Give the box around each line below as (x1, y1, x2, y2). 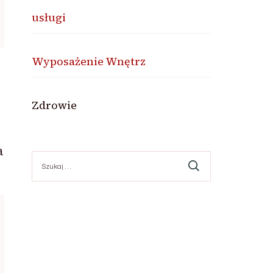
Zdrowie (32, 97, 77, 113)
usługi (32, 10, 66, 25)
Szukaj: (31, 152, 61, 161)
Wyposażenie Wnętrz (32, 54, 146, 69)
